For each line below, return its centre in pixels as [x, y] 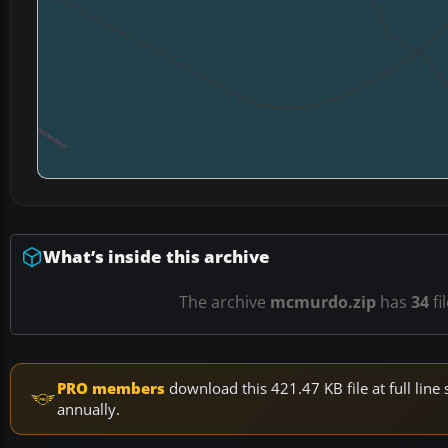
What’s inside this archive [156, 257]
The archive [224, 302]
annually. [88, 409]
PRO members [111, 388]
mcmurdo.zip [322, 302]
